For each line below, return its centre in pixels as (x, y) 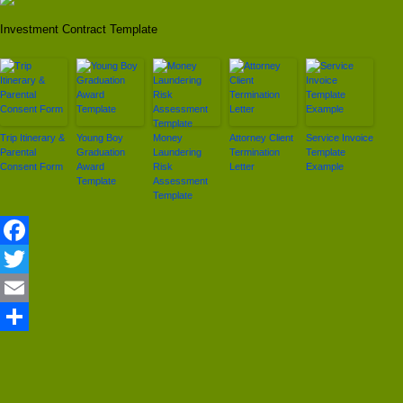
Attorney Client (261, 138)
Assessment (180, 181)
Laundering (177, 152)
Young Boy (100, 138)
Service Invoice (340, 138)
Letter (242, 167)
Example (325, 167)
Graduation (101, 152)
